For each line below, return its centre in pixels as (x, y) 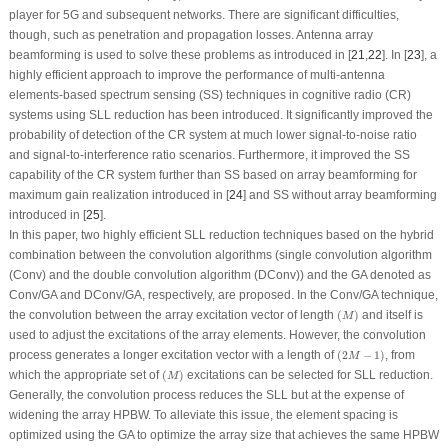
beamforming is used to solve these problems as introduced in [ (179, 54)
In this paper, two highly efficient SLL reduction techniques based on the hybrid (221, 234)
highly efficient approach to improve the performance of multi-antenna (196, 74)
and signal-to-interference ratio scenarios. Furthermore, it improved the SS (209, 154)
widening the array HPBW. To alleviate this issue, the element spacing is (203, 414)
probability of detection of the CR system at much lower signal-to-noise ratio (212, 134)
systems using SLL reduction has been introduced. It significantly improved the (220, 114)
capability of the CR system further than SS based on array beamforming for (212, 174)
